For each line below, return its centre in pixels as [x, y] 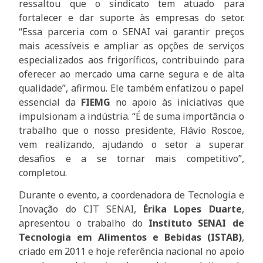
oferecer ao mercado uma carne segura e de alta [131, 74]
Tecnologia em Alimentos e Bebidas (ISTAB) [130, 237]
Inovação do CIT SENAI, [81, 209]
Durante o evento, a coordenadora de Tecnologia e [131, 195]
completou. [43, 173]
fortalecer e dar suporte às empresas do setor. [131, 18]
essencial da [50, 102]
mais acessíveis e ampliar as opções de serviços [131, 46]
